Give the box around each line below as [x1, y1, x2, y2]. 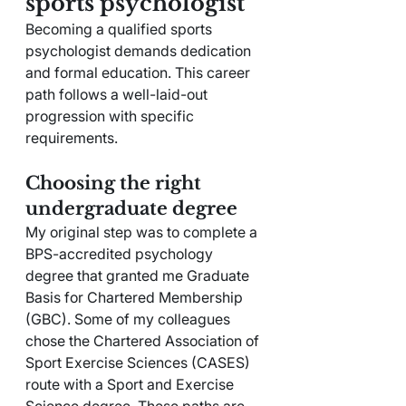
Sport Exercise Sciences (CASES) [25, 353, 254, 372]
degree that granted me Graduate [25, 266, 253, 285]
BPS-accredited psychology [25, 244, 217, 263]
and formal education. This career [25, 63, 254, 82]
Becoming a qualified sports [25, 19, 216, 38]
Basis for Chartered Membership [25, 287, 246, 306]
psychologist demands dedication [25, 41, 255, 60]
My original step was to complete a [25, 222, 261, 241]
